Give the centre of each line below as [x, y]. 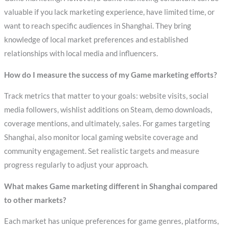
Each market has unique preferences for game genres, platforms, [111, 221]
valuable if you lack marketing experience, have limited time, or [109, 12]
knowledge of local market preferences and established [96, 40]
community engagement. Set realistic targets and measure [101, 151]
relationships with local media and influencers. [81, 54]
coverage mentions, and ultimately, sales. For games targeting [107, 124]
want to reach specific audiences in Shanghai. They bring [97, 26]
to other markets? [35, 200]
